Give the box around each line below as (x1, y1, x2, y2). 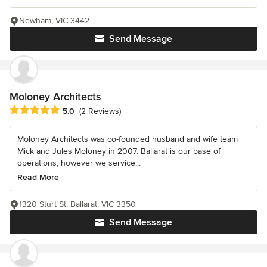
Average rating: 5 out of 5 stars (9, 104, 136, 116)
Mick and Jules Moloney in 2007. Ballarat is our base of (17, 145, 221, 156)
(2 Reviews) (79, 106, 121, 117)
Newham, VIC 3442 (19, 15, 89, 26)
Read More (17, 172, 59, 182)
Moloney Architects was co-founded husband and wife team (17, 133, 238, 144)
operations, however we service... (17, 157, 141, 168)
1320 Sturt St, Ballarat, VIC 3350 (19, 198, 136, 209)
